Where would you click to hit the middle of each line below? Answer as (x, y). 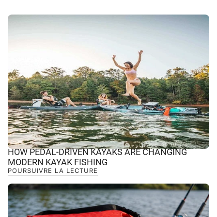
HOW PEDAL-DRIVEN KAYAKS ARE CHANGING (97, 152)
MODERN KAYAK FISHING (58, 162)
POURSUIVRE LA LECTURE (53, 171)
